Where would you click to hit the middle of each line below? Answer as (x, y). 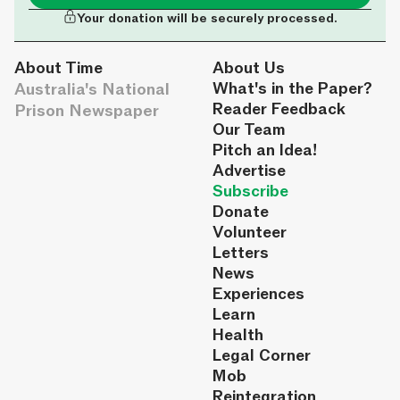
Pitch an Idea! (264, 151)
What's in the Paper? (292, 89)
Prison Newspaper (87, 111)
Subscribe (250, 192)
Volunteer (249, 233)
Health (237, 336)
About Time (58, 69)
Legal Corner (261, 356)
